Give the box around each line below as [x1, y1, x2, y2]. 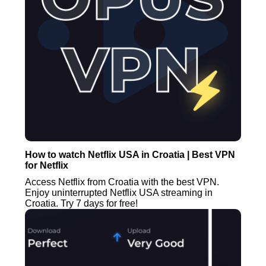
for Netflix [25, 160, 69, 170]
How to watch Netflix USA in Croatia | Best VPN [25, 149, 236, 160]
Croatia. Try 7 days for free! [25, 198, 138, 208]
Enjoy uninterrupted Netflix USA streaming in [25, 187, 213, 198]
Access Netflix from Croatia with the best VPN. [25, 176, 220, 187]
